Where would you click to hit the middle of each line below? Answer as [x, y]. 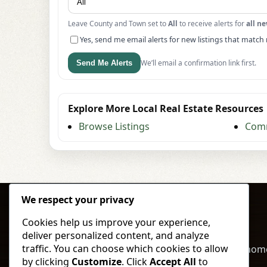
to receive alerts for [212, 24]
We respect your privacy [78, 200]
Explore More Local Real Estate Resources [166, 109]
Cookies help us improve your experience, [116, 223]
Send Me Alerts [104, 63]
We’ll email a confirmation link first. [198, 63]
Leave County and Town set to [118, 24]
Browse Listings [114, 127]
